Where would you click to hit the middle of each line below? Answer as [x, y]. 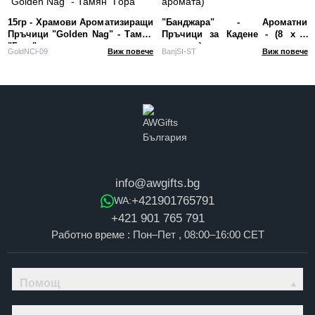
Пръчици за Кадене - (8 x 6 [234, 34]
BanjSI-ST [179, 51]
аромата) [182, 46]
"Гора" [22, 46]
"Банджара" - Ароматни [234, 22]
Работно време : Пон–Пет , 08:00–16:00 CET [157, 234]
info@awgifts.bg [157, 183]
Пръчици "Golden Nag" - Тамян [80, 34]
